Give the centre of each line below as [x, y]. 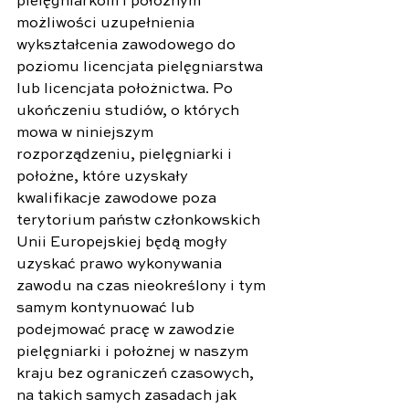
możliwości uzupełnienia [107, 23]
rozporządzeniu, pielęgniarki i [126, 155]
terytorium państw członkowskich [140, 220]
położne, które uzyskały [104, 177]
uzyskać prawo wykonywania [121, 264]
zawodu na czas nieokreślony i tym [143, 286]
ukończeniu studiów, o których [130, 111]
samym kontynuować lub [107, 308]
